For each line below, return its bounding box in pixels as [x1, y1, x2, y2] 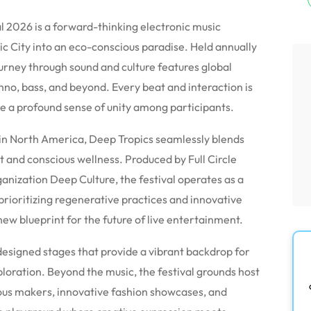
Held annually [188, 40, 257, 53]
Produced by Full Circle [123, 152, 237, 166]
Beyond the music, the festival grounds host [45, 264, 260, 278]
